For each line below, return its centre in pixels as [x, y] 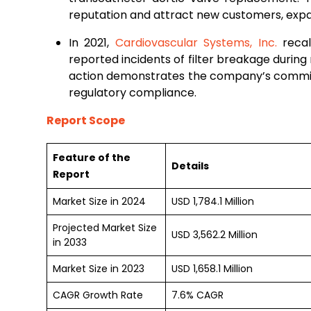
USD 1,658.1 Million [212, 269]
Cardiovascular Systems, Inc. [196, 43]
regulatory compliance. [133, 93]
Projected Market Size [105, 228]
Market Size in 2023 [99, 269]
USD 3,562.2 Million [215, 235]
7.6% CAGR [197, 295]
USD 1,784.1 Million [213, 201]
